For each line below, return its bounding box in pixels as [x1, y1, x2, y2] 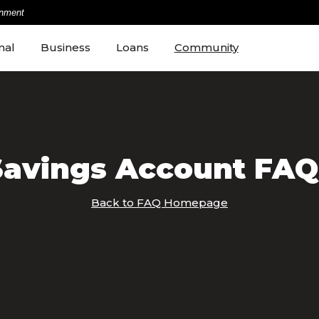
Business [40, 41, 90, 55]
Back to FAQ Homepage [91, 196, 228, 209]
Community [174, 41, 239, 55]
